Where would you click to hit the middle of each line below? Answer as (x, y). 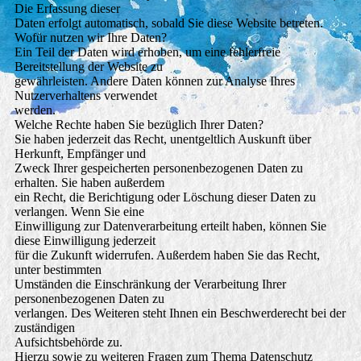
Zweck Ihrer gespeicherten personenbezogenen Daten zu (158, 168)
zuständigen (44, 328)
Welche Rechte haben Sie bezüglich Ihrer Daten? (139, 125)
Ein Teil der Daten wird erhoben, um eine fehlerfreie (147, 52)
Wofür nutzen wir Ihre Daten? (90, 38)
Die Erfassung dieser (67, 9)
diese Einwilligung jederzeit (85, 241)
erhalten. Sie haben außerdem (89, 183)
